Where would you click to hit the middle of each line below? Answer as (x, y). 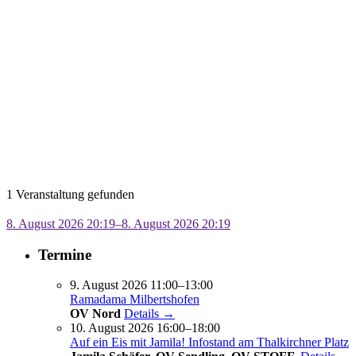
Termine (65, 254)
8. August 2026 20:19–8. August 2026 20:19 (118, 224)
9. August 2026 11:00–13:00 (141, 285)
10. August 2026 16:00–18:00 (145, 328)
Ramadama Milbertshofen (135, 300)
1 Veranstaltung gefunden (70, 195)
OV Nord (95, 314)
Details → (149, 314)
